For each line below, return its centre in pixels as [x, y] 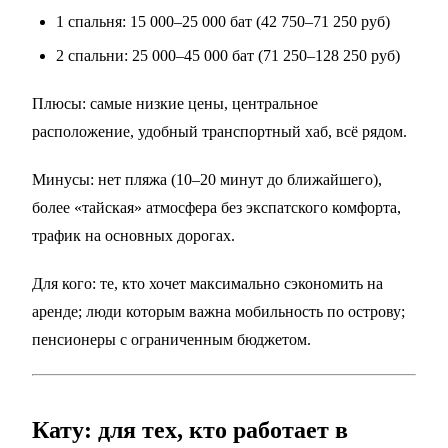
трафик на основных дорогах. [133, 236]
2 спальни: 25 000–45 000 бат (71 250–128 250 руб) [228, 56]
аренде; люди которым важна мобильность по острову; [218, 312]
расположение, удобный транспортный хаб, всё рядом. [219, 132]
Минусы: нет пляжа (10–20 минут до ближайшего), [207, 180]
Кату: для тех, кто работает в [190, 430]
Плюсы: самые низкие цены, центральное [175, 104]
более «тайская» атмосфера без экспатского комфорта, [216, 208]
